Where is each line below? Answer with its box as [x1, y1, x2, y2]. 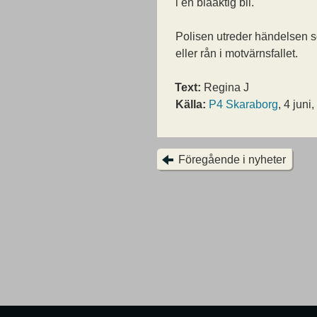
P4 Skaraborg [209, 98, 278, 111]
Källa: [175, 98, 206, 111]
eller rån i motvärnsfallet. [175, 47, 298, 60]
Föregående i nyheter [178, 154, 286, 166]
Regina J [201, 81, 249, 94]
